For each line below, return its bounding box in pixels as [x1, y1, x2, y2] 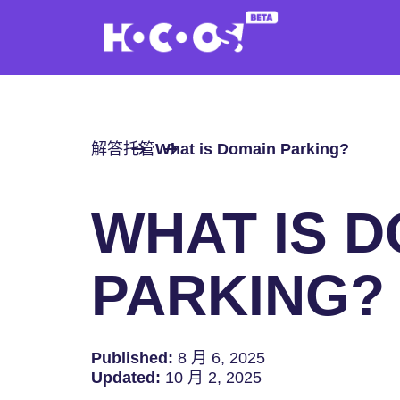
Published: [91, 349, 173, 367]
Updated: [91, 369, 161, 387]
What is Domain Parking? [155, 140, 349, 158]
